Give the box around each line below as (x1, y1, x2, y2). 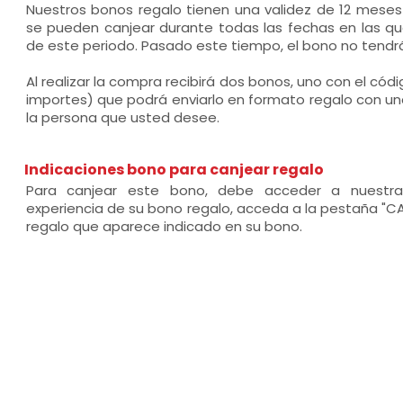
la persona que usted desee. (25, 108, 219, 127)
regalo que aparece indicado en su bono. (25, 217, 302, 236)
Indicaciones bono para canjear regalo (23, 159, 324, 180)
